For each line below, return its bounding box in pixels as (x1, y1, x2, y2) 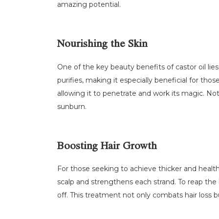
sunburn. (57, 102, 87, 111)
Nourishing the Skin (57, 40, 148, 51)
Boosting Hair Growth (57, 141, 157, 153)
